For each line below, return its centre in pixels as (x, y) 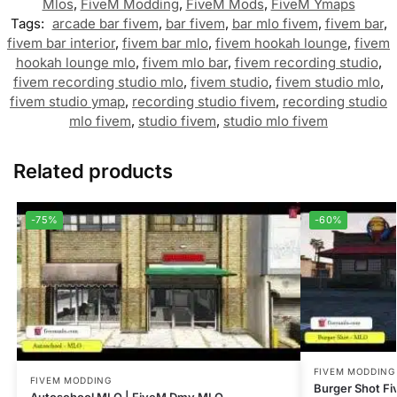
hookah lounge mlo (75, 63)
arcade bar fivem (105, 24)
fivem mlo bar (185, 63)
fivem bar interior (61, 43)
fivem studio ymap (67, 102)
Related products (93, 171)
